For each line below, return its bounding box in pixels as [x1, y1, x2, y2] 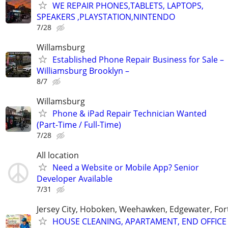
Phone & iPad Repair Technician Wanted [52, 108, 207, 120]
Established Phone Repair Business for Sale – [52, 53, 224, 65]
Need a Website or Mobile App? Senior [52, 162, 199, 174]
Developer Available [37, 173, 112, 185]
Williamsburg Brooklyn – [37, 65, 129, 76]
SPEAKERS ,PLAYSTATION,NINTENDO [37, 11, 175, 22]
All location [37, 150, 79, 161]
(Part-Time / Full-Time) [37, 119, 121, 131]
